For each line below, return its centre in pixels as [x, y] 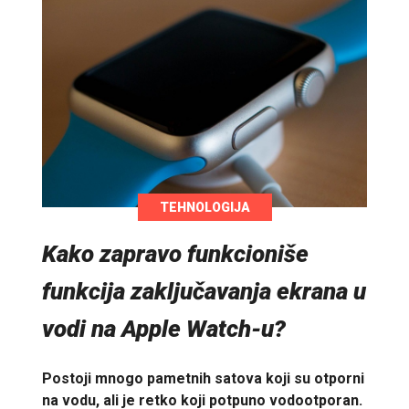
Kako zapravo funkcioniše [175, 254]
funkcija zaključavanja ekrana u [204, 292]
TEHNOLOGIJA [204, 208]
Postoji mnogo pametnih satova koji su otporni [203, 378]
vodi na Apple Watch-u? [164, 329]
